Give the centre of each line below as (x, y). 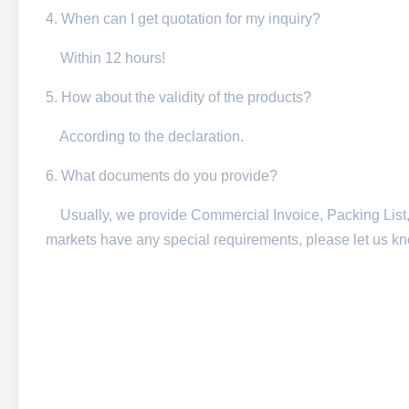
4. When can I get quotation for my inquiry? (183, 19)
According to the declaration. (145, 136)
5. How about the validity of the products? (178, 97)
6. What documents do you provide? (162, 176)
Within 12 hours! (105, 58)
